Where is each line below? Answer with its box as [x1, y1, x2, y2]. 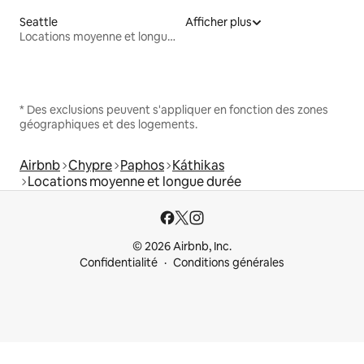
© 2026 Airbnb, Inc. [132, 239, 232, 254]
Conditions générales [173, 255, 284, 271]
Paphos [120, 157, 164, 175]
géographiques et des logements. [19, 117, 197, 132]
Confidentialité [80, 255, 158, 271]
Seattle [19, 15, 58, 30]
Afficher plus [185, 15, 252, 30]
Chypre [68, 157, 112, 175]
